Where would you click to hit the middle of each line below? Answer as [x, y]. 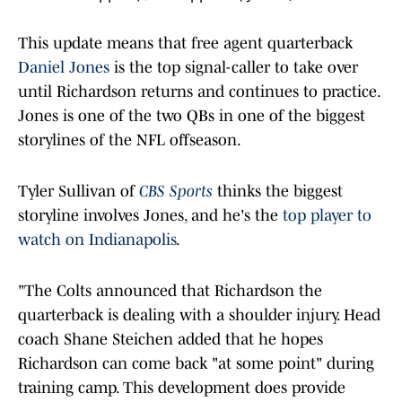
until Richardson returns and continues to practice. [199, 92]
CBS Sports [176, 192]
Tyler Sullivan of [79, 192]
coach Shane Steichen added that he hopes [170, 340]
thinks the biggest [278, 192]
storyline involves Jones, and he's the [150, 216]
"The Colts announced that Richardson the [170, 291]
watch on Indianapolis [97, 240]
